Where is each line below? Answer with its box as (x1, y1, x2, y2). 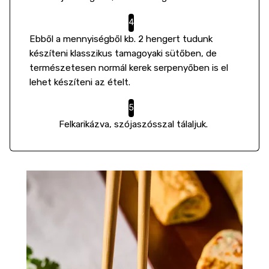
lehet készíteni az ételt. (29, 77, 130, 88)
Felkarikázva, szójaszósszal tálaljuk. (59, 119, 210, 130)
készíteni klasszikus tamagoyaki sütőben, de (29, 48, 217, 59)
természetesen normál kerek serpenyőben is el (29, 62, 228, 73)
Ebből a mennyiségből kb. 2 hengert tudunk (29, 34, 213, 44)
